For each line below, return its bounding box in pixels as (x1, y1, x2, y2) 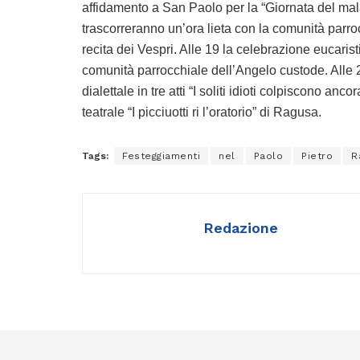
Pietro (301, 149, 333, 162)
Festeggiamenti (122, 149, 200, 162)
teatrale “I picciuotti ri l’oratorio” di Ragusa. (82, 104, 321, 119)
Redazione (203, 219, 278, 236)
